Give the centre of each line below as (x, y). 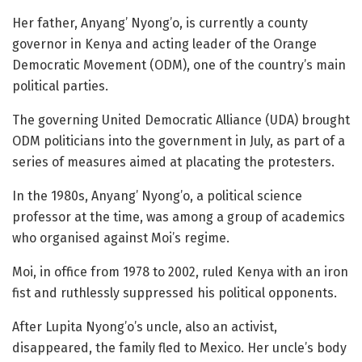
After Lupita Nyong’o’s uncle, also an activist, (145, 326)
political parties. (60, 86)
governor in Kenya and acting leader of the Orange (164, 44)
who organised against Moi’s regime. (121, 238)
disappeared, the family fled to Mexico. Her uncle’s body (179, 347)
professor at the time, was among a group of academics (179, 217)
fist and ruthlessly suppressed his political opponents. (175, 293)
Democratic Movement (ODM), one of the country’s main (179, 65)
